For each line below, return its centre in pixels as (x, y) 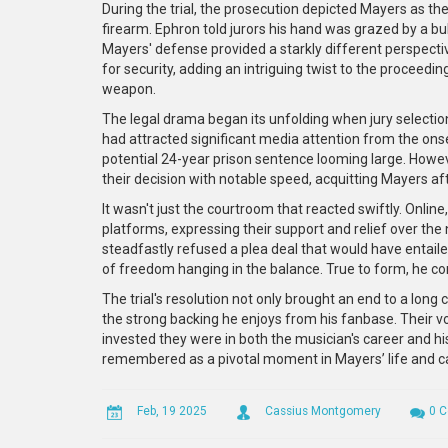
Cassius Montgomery (323, 410)
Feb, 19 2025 (172, 410)
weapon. (129, 88)
